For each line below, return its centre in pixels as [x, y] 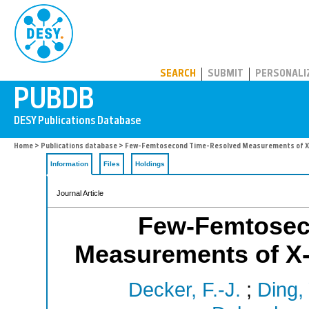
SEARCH [178, 74]
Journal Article [80, 193]
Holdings [150, 164]
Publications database [79, 147]
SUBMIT [226, 74]
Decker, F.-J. [184, 290]
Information [69, 164]
